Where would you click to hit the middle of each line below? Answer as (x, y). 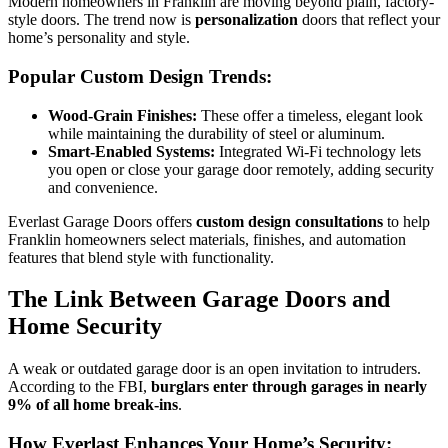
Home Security (85, 326)
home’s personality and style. (99, 38)
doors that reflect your (369, 20)
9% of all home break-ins (93, 405)
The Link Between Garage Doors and (199, 299)
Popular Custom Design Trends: (140, 76)
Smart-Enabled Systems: (131, 151)
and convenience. (103, 187)
